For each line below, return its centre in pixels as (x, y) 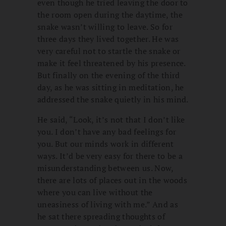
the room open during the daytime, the (110, 15)
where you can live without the (95, 192)
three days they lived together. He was (108, 39)
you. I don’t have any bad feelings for (107, 132)
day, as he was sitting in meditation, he (111, 88)
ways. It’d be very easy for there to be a (110, 156)
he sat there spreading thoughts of (101, 217)
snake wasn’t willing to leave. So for (105, 27)
